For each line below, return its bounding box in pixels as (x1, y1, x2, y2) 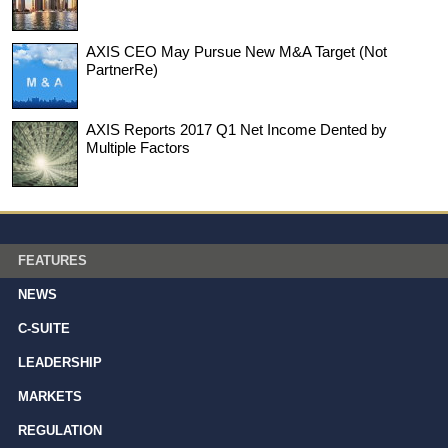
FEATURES (18, 252, 87, 268)
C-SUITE (18, 320, 70, 336)
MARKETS (18, 388, 82, 404)
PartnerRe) (86, 60, 158, 78)
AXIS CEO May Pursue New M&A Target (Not (86, 42, 387, 60)
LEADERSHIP (18, 354, 102, 370)
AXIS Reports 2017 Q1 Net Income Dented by (86, 120, 387, 138)
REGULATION (18, 422, 102, 438)
